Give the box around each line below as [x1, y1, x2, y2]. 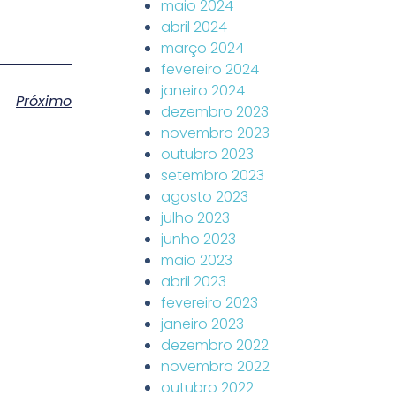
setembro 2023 [161, 165, 264, 186]
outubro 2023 [161, 144, 254, 164]
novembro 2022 [161, 356, 270, 377]
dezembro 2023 [161, 102, 269, 122]
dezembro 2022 [161, 335, 269, 355]
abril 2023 [161, 271, 226, 292]
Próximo [16, 90, 72, 111]
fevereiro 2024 [161, 59, 259, 80]
